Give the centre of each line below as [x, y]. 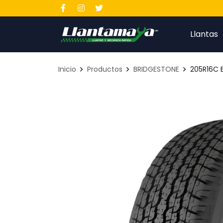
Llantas [204, 34]
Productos [105, 69]
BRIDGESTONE [156, 69]
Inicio [67, 69]
